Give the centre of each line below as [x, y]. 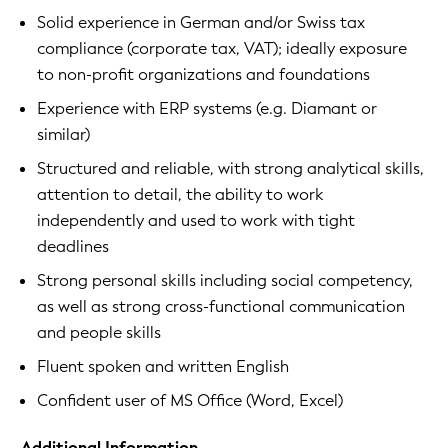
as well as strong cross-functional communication [221, 306]
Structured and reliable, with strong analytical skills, [230, 168]
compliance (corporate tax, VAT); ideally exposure [222, 48]
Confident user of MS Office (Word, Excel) [190, 400]
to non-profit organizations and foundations [203, 74]
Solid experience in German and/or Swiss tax [201, 22]
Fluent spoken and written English [163, 366]
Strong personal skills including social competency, [225, 280]
